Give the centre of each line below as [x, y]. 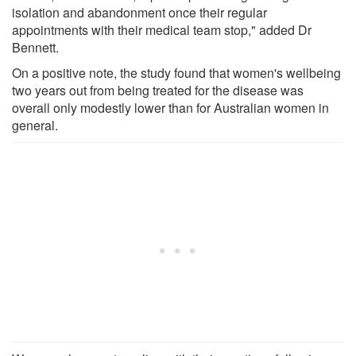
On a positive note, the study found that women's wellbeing [176, 72]
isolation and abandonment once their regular [139, 12]
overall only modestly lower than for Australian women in [170, 107]
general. [35, 125]
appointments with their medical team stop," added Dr [162, 29]
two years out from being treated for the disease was [158, 90]
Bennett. [35, 47]
